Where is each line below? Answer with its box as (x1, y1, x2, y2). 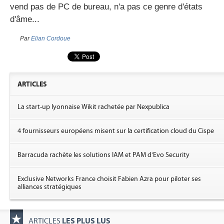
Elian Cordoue (31, 35, 70, 41)
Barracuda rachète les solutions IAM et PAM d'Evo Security (17, 151, 189, 159)
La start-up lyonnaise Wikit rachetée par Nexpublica (17, 103, 169, 111)
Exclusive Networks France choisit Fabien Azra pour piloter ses (17, 175, 201, 183)
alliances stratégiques (17, 183, 81, 191)
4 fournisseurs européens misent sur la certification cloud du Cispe (17, 127, 214, 135)
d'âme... (10, 14, 39, 24)
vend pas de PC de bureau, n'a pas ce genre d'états (10, 2, 202, 11)
